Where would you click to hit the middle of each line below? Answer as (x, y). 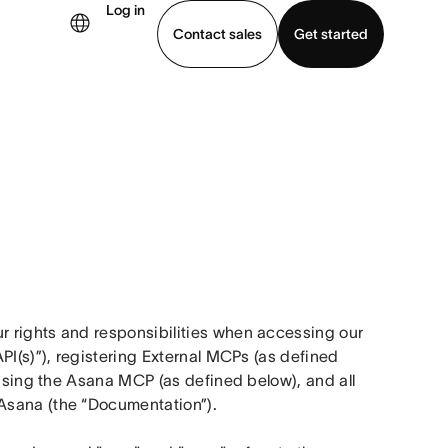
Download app (76, 116)
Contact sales (217, 33)
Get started (331, 33)
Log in (125, 10)
